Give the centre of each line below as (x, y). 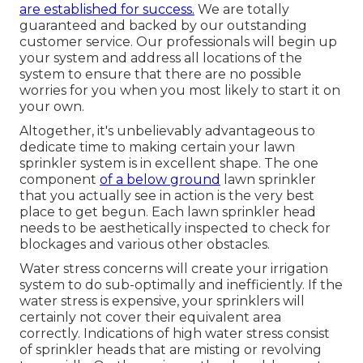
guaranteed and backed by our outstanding (163, 25)
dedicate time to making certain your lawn (157, 147)
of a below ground (160, 179)
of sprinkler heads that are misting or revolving (171, 349)
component (60, 179)
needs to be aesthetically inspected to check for (175, 228)
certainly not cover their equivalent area (150, 317)
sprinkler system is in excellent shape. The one (169, 163)
